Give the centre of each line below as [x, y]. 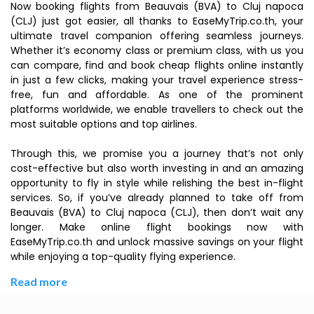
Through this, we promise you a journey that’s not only [157, 153]
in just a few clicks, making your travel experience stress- [157, 80]
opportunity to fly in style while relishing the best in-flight [157, 183]
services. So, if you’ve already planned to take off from [157, 198]
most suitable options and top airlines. [104, 124]
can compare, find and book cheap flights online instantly [157, 65]
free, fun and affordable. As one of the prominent [157, 95]
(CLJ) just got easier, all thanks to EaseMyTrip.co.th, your [157, 21]
